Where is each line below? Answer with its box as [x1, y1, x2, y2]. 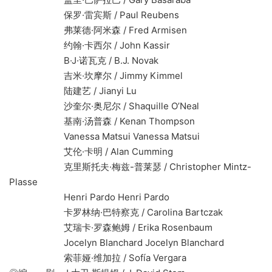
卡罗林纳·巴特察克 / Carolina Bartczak [9, 206, 223, 219]
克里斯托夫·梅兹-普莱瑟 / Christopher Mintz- [9, 161, 251, 173]
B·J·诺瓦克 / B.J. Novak [9, 55, 158, 67]
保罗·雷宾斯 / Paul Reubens [9, 9, 179, 21]
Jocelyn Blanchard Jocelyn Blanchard [9, 237, 224, 249]
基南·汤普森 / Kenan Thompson [9, 115, 195, 127]
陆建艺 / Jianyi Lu [9, 85, 137, 97]
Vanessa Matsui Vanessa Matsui [9, 131, 200, 143]
